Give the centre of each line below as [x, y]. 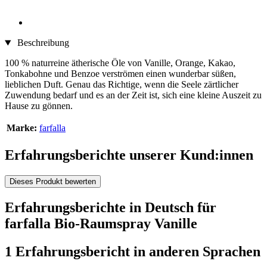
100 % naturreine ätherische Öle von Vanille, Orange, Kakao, [120, 63]
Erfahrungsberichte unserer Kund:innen [129, 155]
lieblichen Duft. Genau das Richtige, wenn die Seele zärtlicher [122, 85]
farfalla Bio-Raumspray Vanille [101, 223]
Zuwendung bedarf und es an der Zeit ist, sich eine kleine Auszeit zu [133, 95]
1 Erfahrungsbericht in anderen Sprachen [133, 251]
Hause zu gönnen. [39, 106]
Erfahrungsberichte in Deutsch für [111, 207]
